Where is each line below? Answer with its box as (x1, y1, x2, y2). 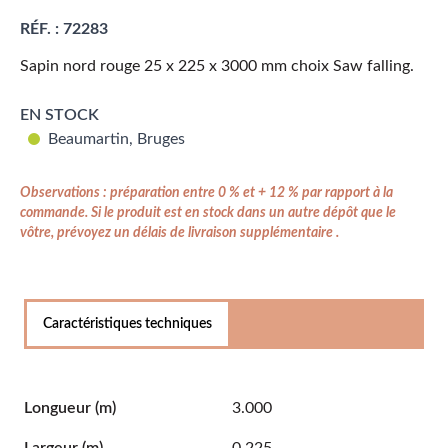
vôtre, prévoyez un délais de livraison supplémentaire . (20, 226, 339, 240)
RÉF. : (20, 21, 59, 37)
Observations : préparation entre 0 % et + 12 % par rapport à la (20, 186, 393, 200)
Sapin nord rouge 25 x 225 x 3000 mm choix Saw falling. (20, 58, 414, 74)
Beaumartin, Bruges (48, 131, 185, 147)
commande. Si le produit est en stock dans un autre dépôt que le (20, 206, 396, 220)
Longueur (24, 400, 95, 416)
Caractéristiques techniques (43, 317, 212, 331)
